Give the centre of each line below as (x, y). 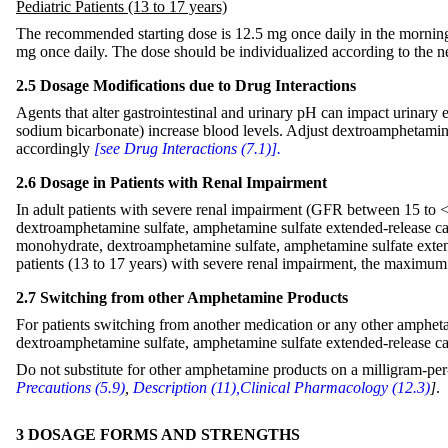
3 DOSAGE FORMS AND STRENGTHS (158, 435)
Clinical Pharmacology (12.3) (335, 387)
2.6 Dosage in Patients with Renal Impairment (171, 183)
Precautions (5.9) (70, 387)
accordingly (55, 149)
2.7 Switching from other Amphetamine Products (182, 298)
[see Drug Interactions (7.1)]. (187, 149)
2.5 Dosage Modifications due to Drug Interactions (186, 86)
